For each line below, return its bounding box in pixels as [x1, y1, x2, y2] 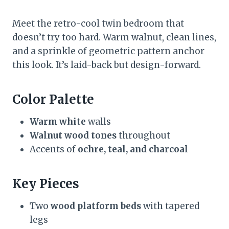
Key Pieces [12, 176, 79, 192]
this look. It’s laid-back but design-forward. [12, 59, 201, 71]
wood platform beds [51, 200, 141, 212]
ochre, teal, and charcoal [78, 144, 188, 155]
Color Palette [12, 91, 94, 108]
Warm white [30, 116, 86, 128]
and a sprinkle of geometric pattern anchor [12, 45, 204, 57]
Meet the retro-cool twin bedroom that [12, 18, 184, 30]
